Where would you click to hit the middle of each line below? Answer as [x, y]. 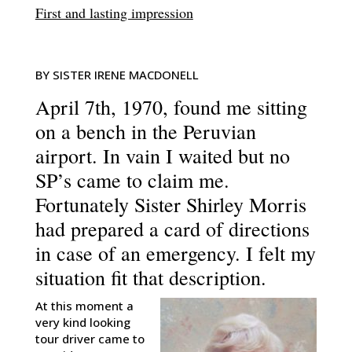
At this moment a [84, 306]
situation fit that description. [150, 278]
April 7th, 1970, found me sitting [171, 107]
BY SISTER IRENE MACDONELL [117, 75]
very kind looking [82, 323]
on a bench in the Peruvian [145, 132]
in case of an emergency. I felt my [175, 253]
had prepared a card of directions [172, 229]
